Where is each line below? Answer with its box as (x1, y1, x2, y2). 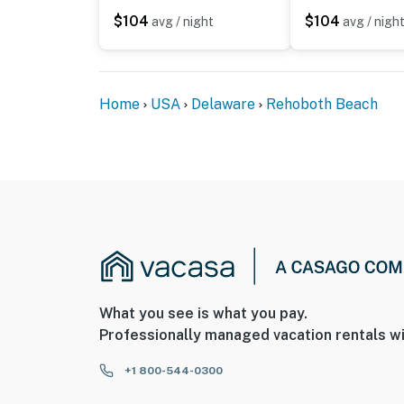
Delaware (191, 96, 255, 114)
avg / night (151, 14, 214, 30)
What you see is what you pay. (99, 305, 308, 323)
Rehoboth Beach (266, 96, 378, 114)
